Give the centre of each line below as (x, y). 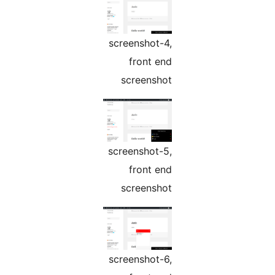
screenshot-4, (220, 43)
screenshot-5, (220, 151)
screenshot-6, (220, 259)
